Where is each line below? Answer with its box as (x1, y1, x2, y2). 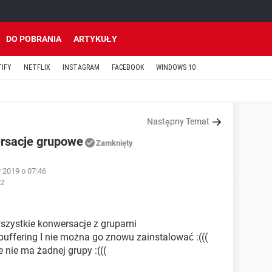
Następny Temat (147, 117, 209, 126)
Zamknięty (96, 138, 133, 148)
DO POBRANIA (6, 34, 61, 44)
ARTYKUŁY (73, 34, 117, 44)
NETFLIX (24, 63, 50, 72)
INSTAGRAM (63, 63, 100, 72)
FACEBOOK (112, 63, 144, 72)
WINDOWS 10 (156, 63, 195, 72)
